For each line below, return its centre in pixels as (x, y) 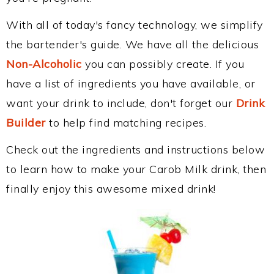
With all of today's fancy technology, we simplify (135, 25)
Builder (26, 123)
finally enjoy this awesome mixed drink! (111, 189)
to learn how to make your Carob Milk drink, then (136, 169)
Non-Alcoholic (44, 64)
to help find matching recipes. (126, 123)
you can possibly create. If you (163, 64)
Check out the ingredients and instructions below (135, 150)
